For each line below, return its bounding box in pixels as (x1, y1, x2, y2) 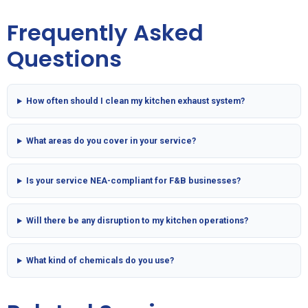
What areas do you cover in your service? (26, 135, 197, 146)
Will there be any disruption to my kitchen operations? (26, 215, 249, 226)
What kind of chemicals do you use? (26, 255, 175, 266)
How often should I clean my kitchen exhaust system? (26, 96, 245, 107)
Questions (7, 43, 122, 74)
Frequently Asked (7, 16, 203, 48)
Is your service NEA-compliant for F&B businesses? (26, 175, 241, 186)
